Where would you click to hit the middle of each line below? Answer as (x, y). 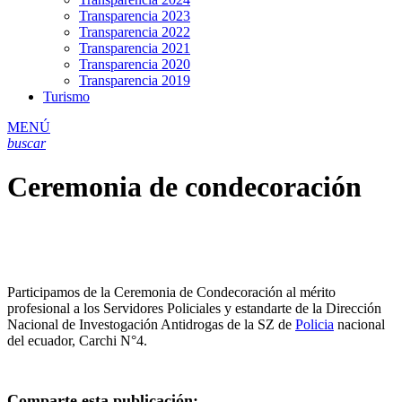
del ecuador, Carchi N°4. (77, 340)
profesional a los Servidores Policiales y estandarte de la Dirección (194, 308)
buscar (26, 143)
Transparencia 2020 (135, 64)
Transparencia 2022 (135, 31)
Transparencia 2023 (135, 15)
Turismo (66, 96)
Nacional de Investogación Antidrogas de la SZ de (151, 324)
